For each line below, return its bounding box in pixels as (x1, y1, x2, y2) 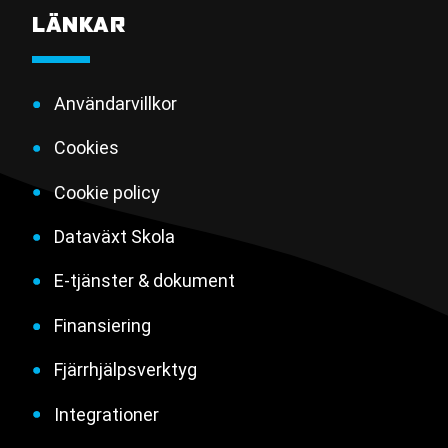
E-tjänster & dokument (53, 270, 235, 292)
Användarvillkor (53, 92, 177, 114)
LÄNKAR (32, 12, 126, 38)
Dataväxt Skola (53, 225, 175, 247)
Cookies (53, 137, 119, 159)
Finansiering (53, 314, 151, 336)
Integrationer (53, 403, 159, 425)
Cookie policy (53, 181, 160, 203)
